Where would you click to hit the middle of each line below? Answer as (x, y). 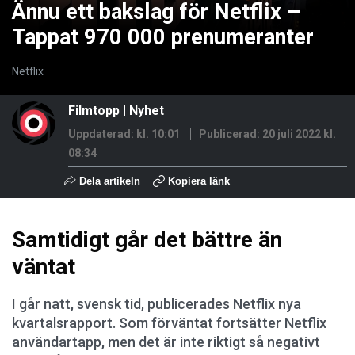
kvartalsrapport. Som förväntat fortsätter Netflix (169, 323)
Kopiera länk (199, 181)
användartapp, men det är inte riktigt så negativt (166, 342)
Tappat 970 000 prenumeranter (163, 37)
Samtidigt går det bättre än (147, 240)
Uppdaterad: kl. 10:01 (124, 134)
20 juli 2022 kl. (299, 134)
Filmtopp (94, 111)
